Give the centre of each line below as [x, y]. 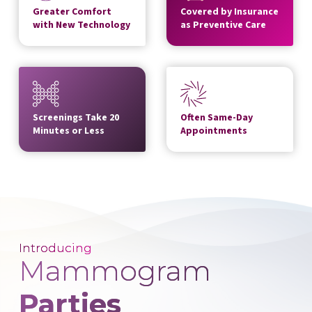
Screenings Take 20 [76, 118]
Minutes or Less [68, 131]
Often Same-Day [216, 118]
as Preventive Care [223, 25]
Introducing [55, 248]
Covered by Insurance [229, 12]
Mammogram [115, 271]
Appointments [213, 131]
